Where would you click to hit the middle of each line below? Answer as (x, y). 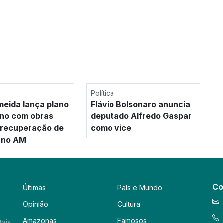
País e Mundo (140, 188)
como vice (111, 128)
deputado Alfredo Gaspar (141, 116)
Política (102, 93)
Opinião (36, 204)
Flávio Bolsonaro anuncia (140, 104)
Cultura (129, 204)
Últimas (34, 188)
